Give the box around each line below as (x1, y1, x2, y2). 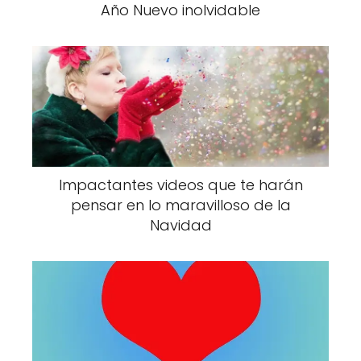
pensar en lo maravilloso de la (70, 194, 291, 215)
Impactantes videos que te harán (58, 174, 303, 195)
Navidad (149, 214, 212, 235)
